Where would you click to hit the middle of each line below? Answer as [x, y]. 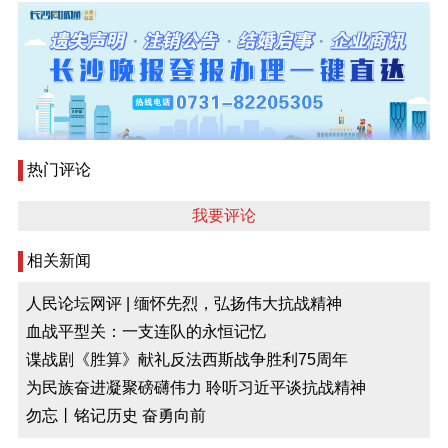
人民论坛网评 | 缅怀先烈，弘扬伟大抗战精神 [183, 303]
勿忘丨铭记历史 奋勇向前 [115, 415]
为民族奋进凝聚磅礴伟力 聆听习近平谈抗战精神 [195, 387]
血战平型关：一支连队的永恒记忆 [145, 331]
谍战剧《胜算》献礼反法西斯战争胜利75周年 [186, 359]
